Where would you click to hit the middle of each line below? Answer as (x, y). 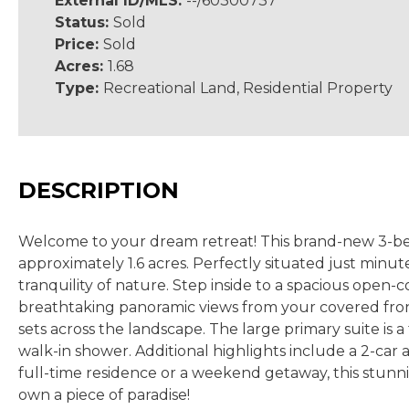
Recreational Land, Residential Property (248, 88)
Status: (84, 22)
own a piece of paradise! (104, 395)
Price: (79, 44)
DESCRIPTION (99, 190)
